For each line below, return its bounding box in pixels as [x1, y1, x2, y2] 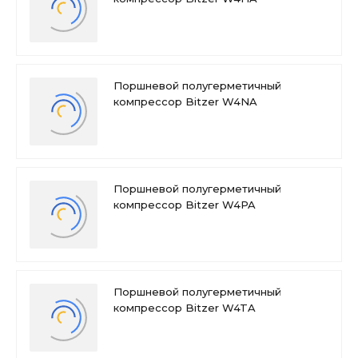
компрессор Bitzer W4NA [113, 95, 257, 108]
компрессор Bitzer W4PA [113, 198, 256, 211]
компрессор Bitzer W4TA [113, 301, 256, 314]
